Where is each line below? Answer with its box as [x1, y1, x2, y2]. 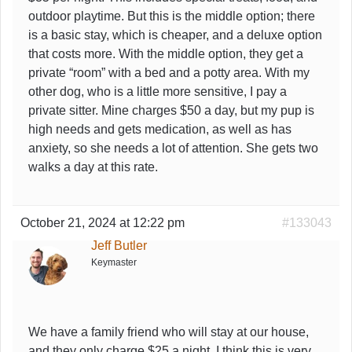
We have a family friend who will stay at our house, [28, 324, 309, 339]
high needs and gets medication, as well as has [28, 122, 291, 136]
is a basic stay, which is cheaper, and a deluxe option [28, 27, 322, 42]
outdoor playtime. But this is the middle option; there [28, 9, 315, 23]
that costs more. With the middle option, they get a [28, 46, 303, 60]
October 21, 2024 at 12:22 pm [20, 215, 185, 229]
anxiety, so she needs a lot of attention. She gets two [28, 141, 318, 155]
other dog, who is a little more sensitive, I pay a [28, 84, 287, 98]
